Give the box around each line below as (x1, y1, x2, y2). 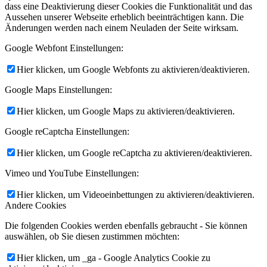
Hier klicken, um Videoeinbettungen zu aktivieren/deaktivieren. (17, 189, 254, 200)
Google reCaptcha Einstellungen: (5, 126, 129, 136)
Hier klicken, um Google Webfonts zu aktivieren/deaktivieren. (17, 64, 250, 74)
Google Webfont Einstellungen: (5, 42, 123, 53)
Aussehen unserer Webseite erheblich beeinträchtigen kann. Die (5, 11, 244, 22)
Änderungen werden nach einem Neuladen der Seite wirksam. (5, 22, 238, 33)
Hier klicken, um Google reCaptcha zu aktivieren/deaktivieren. (17, 147, 252, 158)
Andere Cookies (5, 200, 66, 210)
